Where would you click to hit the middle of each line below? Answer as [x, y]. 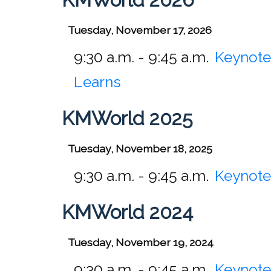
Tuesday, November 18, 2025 [140, 148]
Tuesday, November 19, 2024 [141, 242]
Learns [97, 82]
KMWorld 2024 [127, 212]
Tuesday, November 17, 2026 [140, 30]
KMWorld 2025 [127, 118]
